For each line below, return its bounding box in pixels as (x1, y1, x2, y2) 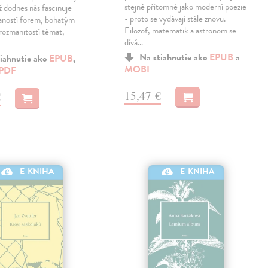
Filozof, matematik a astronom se (124, 24, 237, 38)
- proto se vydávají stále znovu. (124, 12, 226, 26)
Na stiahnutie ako (139, 50, 210, 65)
